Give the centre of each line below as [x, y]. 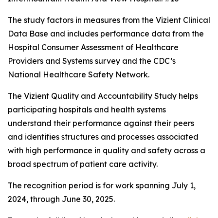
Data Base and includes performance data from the [106, 34]
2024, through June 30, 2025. [62, 199]
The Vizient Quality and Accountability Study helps [103, 96]
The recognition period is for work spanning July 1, [102, 185]
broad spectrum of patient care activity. [85, 164]
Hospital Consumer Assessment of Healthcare [93, 47]
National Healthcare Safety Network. [81, 74]
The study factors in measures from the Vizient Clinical [109, 20]
